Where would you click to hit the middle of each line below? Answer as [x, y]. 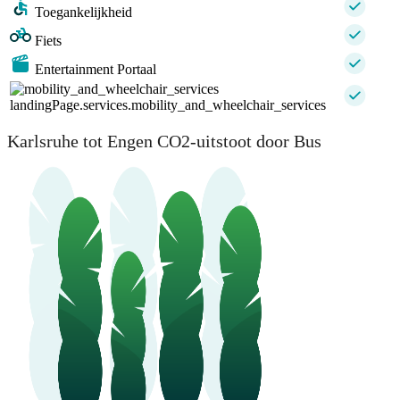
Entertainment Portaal [96, 70]
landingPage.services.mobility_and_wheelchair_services [168, 105]
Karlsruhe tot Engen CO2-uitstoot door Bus [164, 141]
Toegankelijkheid [83, 12]
